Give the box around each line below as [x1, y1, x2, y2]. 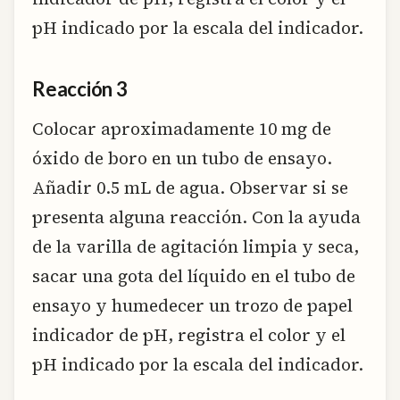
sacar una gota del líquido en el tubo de [32, 263, 355, 287]
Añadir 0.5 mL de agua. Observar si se [32, 175, 348, 199]
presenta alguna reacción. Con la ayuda [32, 204, 361, 229]
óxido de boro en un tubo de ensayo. [32, 146, 332, 170]
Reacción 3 [32, 77, 128, 102]
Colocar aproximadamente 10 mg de [32, 116, 331, 140]
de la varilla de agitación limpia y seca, [32, 234, 359, 258]
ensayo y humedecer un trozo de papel [32, 293, 353, 317]
